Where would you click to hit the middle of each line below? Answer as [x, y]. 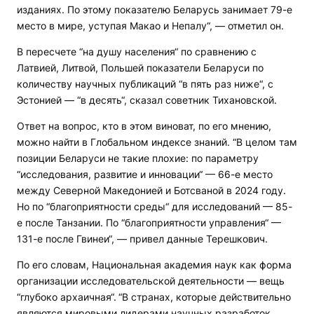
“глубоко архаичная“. [67, 297]
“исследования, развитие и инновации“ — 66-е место [145, 175]
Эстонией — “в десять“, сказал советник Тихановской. [147, 100]
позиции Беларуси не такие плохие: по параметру [138, 158]
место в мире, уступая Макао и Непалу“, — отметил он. [150, 26]
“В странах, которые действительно [205, 297]
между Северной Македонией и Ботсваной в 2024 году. [151, 191]
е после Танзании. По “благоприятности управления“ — [149, 223]
